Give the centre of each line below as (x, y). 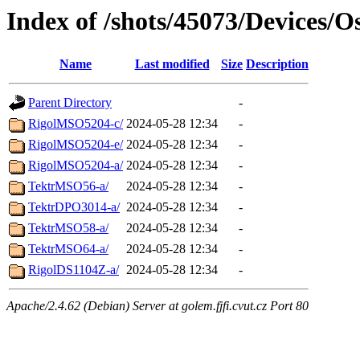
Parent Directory (70, 103)
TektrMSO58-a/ (68, 228)
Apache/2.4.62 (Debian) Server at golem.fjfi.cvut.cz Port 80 (157, 306)
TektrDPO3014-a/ (74, 207)
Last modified (172, 64)
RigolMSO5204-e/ (76, 145)
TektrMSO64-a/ (68, 249)
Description (277, 64)
